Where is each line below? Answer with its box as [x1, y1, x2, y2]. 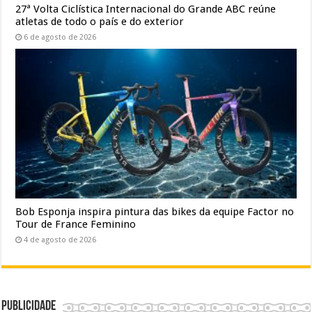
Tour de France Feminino [15, 217, 136, 231]
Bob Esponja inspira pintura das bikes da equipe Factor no [15, 205, 295, 218]
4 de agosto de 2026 [24, 235, 97, 244]
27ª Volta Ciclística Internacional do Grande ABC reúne [15, 2, 276, 15]
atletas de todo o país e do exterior [15, 15, 185, 28]
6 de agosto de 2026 [24, 32, 97, 42]
